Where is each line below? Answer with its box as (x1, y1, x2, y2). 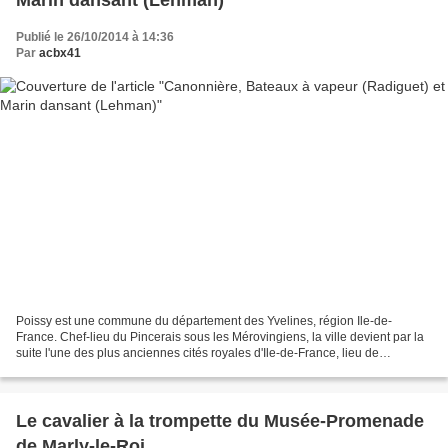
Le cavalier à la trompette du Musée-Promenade (16, 410, 424, 431)
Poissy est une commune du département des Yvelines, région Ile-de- (16, 313, 392, 328)
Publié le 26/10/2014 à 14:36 (16, 30, 174, 45)
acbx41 (39, 46, 81, 61)
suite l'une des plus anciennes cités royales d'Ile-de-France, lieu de (16, 345, 379, 360)
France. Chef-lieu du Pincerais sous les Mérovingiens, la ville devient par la (16, 329, 424, 344)
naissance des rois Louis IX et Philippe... (16, 361, 235, 376)
